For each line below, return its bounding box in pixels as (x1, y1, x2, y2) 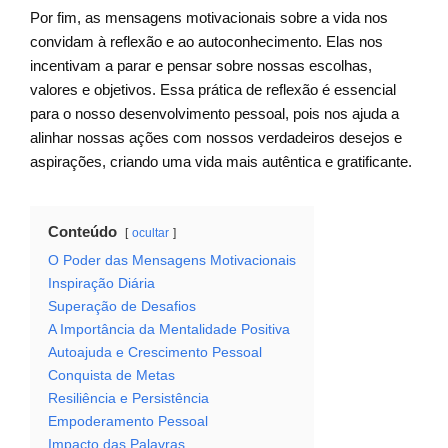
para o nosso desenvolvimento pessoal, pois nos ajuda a (30, 105, 399, 123)
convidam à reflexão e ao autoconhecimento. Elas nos (30, 33, 383, 51)
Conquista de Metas (48, 368, 175, 384)
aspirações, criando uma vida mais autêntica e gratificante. (30, 153, 412, 171)
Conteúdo (48, 223, 117, 241)
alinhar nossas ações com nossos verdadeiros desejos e (30, 129, 402, 147)
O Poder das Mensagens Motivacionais (48, 253, 296, 269)
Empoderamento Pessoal (48, 414, 208, 430)
